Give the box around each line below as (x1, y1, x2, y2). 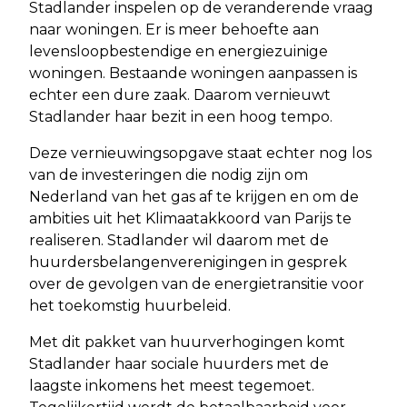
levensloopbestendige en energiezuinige (29, 42, 328, 60)
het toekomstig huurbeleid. (29, 296, 231, 314)
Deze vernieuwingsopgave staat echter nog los (29, 144, 372, 162)
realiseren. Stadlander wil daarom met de (29, 231, 329, 249)
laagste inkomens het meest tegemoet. (29, 376, 314, 394)
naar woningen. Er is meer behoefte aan (29, 20, 319, 38)
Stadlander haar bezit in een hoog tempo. (29, 107, 333, 125)
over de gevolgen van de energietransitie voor (29, 274, 364, 293)
